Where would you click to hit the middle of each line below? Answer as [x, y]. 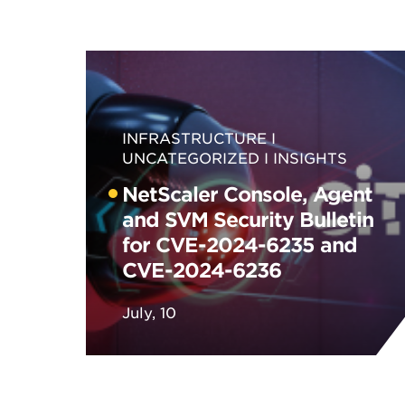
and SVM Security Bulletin [247, 219]
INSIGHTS [310, 157]
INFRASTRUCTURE [194, 137]
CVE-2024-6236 [201, 269]
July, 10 [149, 312]
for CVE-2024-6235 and [239, 244]
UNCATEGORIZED [190, 157]
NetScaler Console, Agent [247, 193]
